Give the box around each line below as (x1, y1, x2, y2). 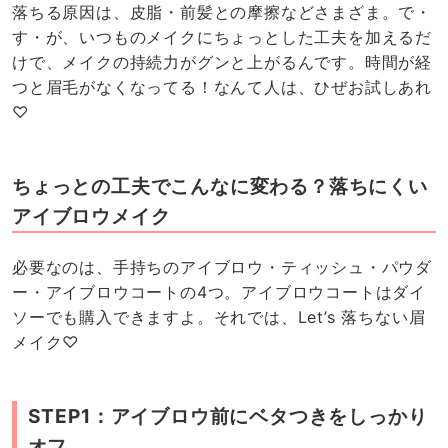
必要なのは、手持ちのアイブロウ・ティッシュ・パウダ (11, 257, 433, 278)
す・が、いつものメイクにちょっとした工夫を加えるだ (11, 26, 433, 47)
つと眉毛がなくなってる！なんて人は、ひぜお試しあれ (11, 76, 433, 97)
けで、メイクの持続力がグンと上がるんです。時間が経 (11, 51, 433, 72)
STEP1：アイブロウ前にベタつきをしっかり (27, 403, 428, 428)
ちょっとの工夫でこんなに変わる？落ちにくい (11, 173, 428, 198)
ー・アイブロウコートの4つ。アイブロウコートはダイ (11, 282, 427, 303)
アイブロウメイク (11, 203, 171, 228)
